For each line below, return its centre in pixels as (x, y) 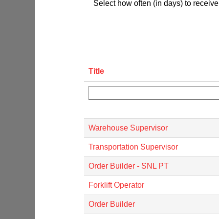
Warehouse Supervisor (128, 128)
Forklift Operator (116, 185)
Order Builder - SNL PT (129, 166)
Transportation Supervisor (133, 147)
